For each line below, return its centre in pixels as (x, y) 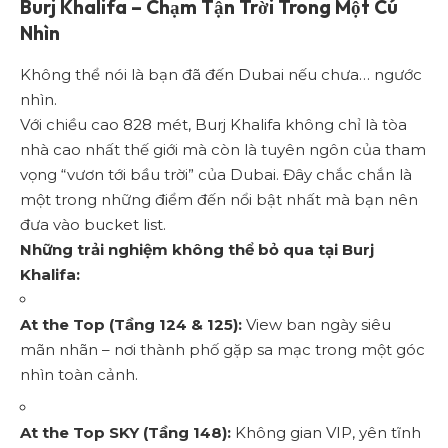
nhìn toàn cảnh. (79, 374)
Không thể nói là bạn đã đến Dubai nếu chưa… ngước (221, 74)
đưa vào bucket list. (93, 224)
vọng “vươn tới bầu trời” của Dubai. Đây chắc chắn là (216, 174)
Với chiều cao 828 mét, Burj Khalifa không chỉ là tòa (213, 124)
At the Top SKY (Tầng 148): (125, 433)
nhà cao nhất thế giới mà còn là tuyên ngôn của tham (223, 149)
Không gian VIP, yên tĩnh (326, 433)
